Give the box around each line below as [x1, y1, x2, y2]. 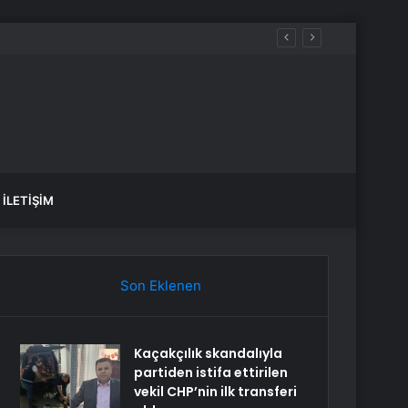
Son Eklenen [119, 277, 201, 294]
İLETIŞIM [3, 193, 54, 208]
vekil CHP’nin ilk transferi [134, 382, 298, 401]
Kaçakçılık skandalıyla [134, 344, 283, 362]
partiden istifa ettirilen [134, 363, 289, 382]
